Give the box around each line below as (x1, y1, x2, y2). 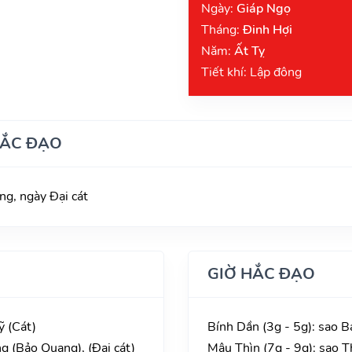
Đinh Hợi (243, 20, 292, 38)
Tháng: (201, 20, 243, 38)
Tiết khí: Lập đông (201, 63, 302, 81)
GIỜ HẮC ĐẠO (207, 262, 315, 284)
